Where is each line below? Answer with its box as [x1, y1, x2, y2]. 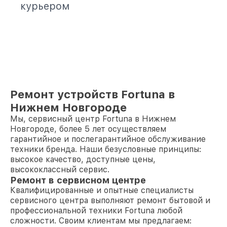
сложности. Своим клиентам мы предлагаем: [10, 216, 192, 225]
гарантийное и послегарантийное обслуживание [10, 134, 206, 144]
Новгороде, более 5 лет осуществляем [10, 124, 166, 134]
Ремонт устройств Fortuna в [10, 88, 175, 101]
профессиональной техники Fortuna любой [10, 206, 182, 215]
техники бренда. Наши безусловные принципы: [10, 144, 201, 154]
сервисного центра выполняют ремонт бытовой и [10, 196, 210, 205]
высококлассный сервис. [10, 165, 109, 174]
